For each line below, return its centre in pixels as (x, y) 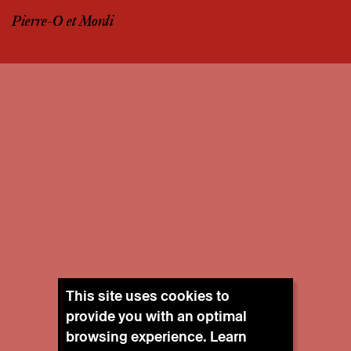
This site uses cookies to (148, 296)
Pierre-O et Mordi (63, 22)
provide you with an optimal (156, 316)
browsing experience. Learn (156, 337)
